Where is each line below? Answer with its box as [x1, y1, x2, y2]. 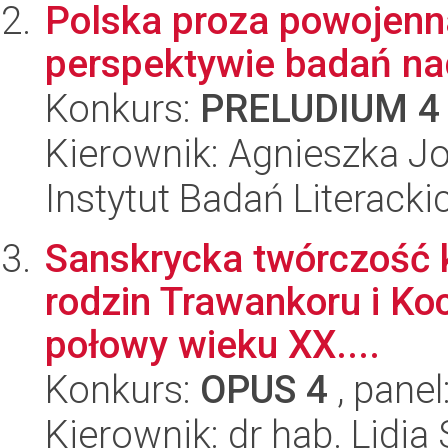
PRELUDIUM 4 [200, 86, 440, 132]
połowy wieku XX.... [45, 322, 380, 368]
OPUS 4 [200, 367, 328, 413]
